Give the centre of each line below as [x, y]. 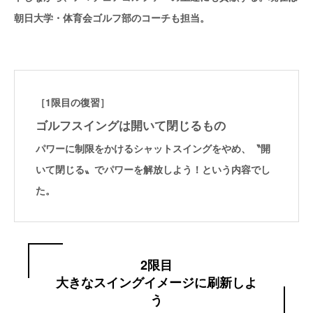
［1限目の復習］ [73, 102]
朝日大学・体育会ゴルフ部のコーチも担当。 [112, 18]
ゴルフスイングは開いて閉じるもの [131, 125]
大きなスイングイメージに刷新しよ [156, 282]
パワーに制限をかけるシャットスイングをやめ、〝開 [153, 148]
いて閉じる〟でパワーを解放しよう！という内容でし [153, 169]
